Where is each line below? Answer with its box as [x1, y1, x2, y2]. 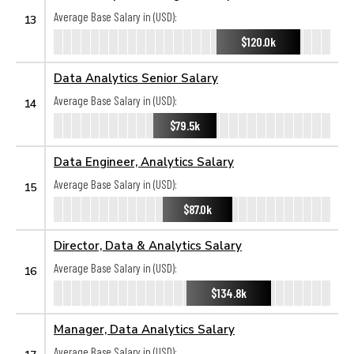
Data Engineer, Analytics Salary [54, 154, 234, 168]
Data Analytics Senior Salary [54, 70, 218, 85]
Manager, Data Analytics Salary [54, 322, 235, 336]
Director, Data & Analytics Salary [54, 238, 242, 252]
